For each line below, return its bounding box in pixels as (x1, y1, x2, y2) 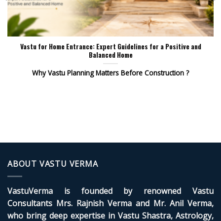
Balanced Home (88, 50, 133, 60)
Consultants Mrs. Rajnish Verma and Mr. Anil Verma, (7, 198, 214, 209)
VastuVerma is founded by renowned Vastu (7, 185, 214, 197)
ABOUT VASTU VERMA (7, 158, 98, 170)
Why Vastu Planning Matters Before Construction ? (32, 68, 189, 78)
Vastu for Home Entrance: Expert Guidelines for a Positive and (20, 41, 201, 52)
